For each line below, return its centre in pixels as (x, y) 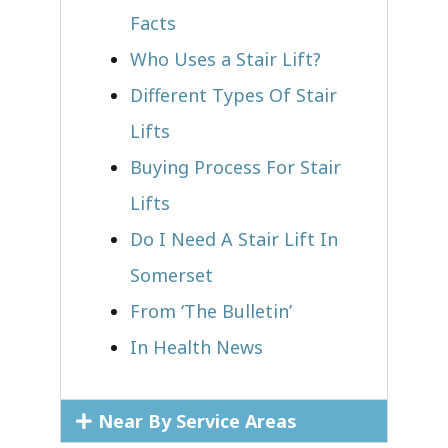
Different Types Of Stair (233, 94)
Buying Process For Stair (235, 166)
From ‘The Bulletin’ (211, 310)
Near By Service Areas (197, 420)
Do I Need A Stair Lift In (234, 238)
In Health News (196, 346)
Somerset (171, 274)
